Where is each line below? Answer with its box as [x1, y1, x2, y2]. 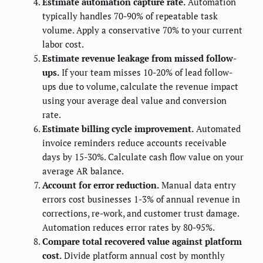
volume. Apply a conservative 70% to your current [42, 24, 242, 36]
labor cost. [42, 38, 84, 50]
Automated [194, 123, 241, 135]
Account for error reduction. [42, 179, 159, 191]
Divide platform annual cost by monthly [62, 249, 225, 262]
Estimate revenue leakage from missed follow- [42, 52, 237, 65]
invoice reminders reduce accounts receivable [42, 137, 227, 149]
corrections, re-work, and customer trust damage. [42, 207, 239, 220]
